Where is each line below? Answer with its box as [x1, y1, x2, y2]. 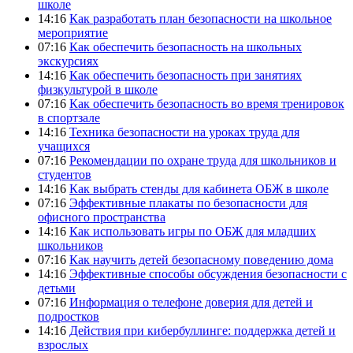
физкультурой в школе [38, 82, 158, 96]
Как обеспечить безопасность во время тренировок [69, 96, 344, 110]
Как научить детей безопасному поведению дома [69, 252, 333, 266]
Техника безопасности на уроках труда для [69, 124, 299, 139]
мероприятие [38, 25, 108, 39]
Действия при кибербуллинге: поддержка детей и [69, 323, 336, 337]
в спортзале [38, 110, 100, 124]
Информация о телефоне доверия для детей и [69, 295, 313, 309]
